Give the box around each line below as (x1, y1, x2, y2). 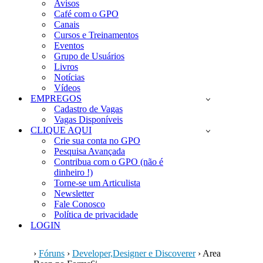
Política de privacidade (54, 210, 138, 220)
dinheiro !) (54, 167, 93, 177)
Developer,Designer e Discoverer (72, 248, 195, 258)
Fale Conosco (54, 199, 105, 209)
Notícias (54, 72, 85, 82)
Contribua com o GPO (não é (54, 157, 163, 167)
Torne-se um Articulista (54, 178, 140, 188)
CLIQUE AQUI (31, 125, 92, 135)
